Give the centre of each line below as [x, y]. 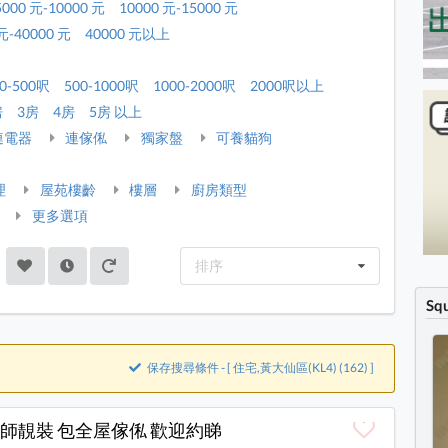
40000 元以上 [128, 34]
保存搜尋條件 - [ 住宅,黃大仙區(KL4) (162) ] [260, 368]
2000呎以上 [287, 86]
